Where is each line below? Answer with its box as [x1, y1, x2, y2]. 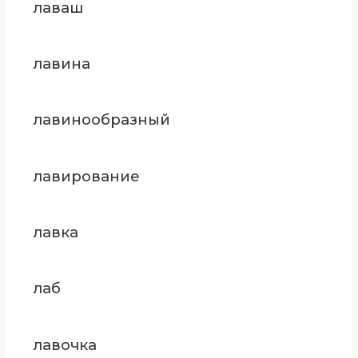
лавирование [33, 166, 140, 185]
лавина [33, 54, 90, 74]
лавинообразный [33, 110, 170, 129]
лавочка [33, 335, 97, 354]
